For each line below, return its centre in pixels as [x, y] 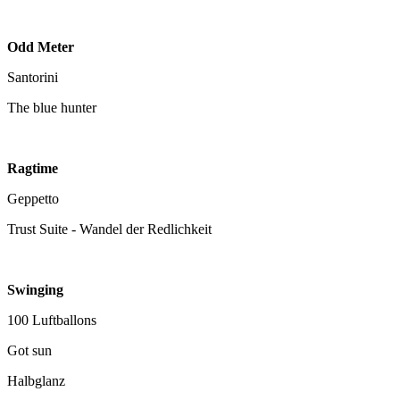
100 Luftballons [52, 320]
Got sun [29, 350]
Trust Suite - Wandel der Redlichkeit [109, 229]
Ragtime [33, 168]
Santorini [33, 77]
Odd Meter [41, 46]
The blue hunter [52, 107]
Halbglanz [36, 380]
